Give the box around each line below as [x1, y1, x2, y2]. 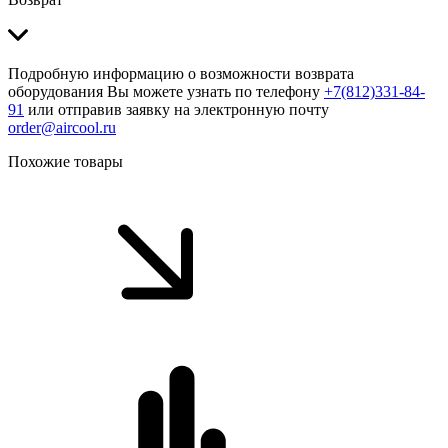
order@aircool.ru [8, 119, 116, 137]
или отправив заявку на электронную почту [24, 101, 329, 119]
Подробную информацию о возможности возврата [8, 65, 354, 83]
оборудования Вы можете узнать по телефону [8, 83, 324, 101]
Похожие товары [8, 153, 123, 171]
